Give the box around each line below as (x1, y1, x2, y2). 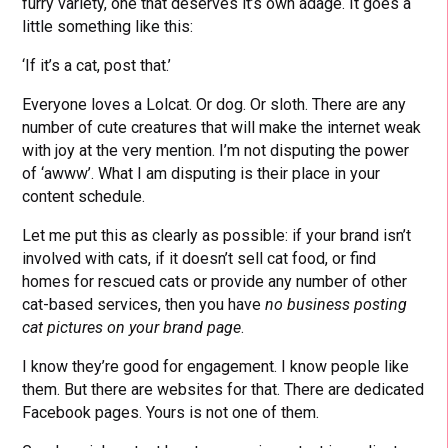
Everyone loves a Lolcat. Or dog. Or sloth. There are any (22, 94, 407, 114)
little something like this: (22, 16, 194, 36)
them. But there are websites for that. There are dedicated (22, 379, 425, 399)
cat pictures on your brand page (22, 317, 242, 337)
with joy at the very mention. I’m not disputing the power (22, 140, 410, 160)
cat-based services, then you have (22, 294, 266, 314)
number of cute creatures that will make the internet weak (22, 117, 422, 137)
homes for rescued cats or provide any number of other (22, 271, 408, 291)
